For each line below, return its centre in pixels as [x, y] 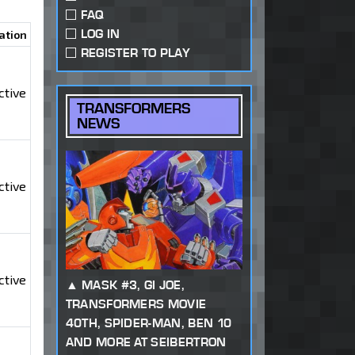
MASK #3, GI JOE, [133, 285]
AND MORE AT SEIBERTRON [146, 342]
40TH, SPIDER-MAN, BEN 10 [149, 323]
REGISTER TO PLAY [135, 53]
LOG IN [100, 34]
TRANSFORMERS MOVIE [136, 304]
